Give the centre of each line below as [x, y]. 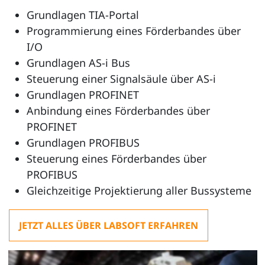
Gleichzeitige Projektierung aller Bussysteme [139, 190]
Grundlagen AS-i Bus [78, 63]
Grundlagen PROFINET [83, 95]
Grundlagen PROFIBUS [83, 143]
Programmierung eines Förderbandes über [134, 31]
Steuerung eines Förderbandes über [117, 159]
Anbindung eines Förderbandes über [118, 111]
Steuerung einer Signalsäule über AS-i [121, 79]
